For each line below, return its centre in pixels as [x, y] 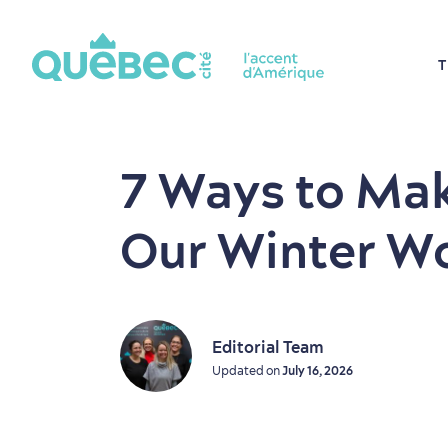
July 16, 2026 [317, 370]
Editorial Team [268, 346]
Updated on [247, 370]
